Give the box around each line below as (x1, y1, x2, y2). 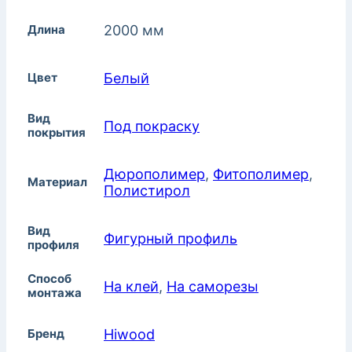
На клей (104, 278, 159, 295)
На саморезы (167, 278, 258, 295)
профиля (27, 237, 79, 253)
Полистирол (104, 182, 190, 200)
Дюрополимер (104, 166, 205, 183)
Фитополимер (213, 166, 309, 183)
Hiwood (104, 326, 155, 343)
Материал (27, 174, 87, 190)
